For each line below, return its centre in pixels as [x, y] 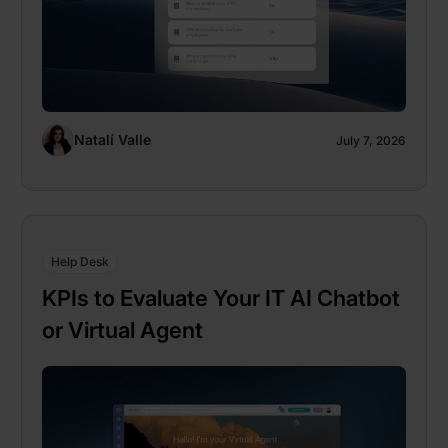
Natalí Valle [112, 139]
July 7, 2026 [371, 141]
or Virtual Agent [122, 329]
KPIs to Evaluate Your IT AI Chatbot [221, 297]
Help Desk [80, 261]
